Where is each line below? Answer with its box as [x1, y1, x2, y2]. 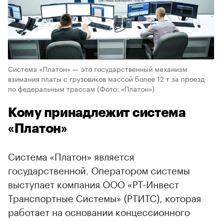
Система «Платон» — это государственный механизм [8, 62, 187, 74]
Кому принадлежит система [8, 106, 186, 119]
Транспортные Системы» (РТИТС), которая [8, 189, 201, 205]
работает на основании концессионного [8, 203, 190, 219]
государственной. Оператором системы [8, 162, 190, 177]
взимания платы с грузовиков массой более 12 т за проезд [8, 72, 205, 84]
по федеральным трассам [8, 82, 95, 94]
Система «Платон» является [8, 148, 134, 163]
